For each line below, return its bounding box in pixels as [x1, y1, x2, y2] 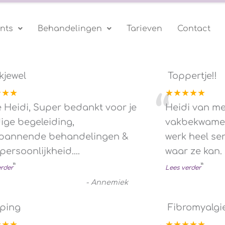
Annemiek [91, 178, 129, 186]
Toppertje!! [167, 70, 217, 81]
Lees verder [165, 164, 201, 171]
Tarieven [127, 24, 163, 33]
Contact [177, 24, 211, 33]
